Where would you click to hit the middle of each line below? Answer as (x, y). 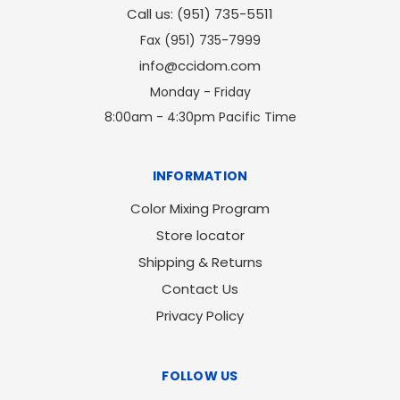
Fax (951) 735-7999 (200, 41)
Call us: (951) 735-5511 (200, 14)
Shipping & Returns (200, 262)
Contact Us (200, 289)
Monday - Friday (200, 92)
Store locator (200, 236)
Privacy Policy (200, 316)
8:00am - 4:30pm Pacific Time (200, 117)
